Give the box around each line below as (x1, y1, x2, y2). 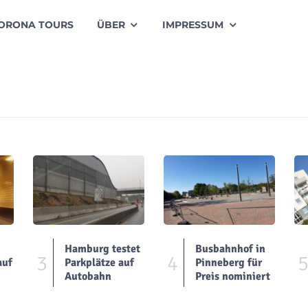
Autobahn (65, 269, 112, 284)
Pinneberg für (195, 256, 263, 270)
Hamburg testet (65, 242, 141, 256)
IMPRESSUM (162, 19, 223, 31)
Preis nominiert (195, 269, 271, 284)
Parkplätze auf (65, 256, 135, 270)
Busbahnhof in (195, 242, 266, 256)
